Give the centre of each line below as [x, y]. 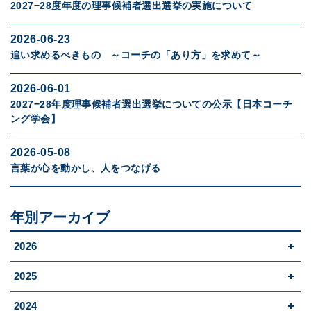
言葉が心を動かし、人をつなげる [86, 168]
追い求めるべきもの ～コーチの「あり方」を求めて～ [136, 55]
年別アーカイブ [60, 217]
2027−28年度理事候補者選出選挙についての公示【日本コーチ [151, 104]
